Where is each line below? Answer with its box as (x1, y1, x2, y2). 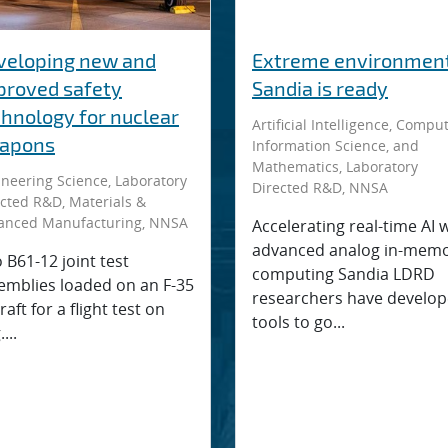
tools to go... (252, 311, 345, 333)
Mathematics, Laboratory (252, 157, 418, 176)
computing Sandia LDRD (252, 263, 435, 285)
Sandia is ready (252, 76, 388, 100)
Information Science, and (252, 136, 419, 155)
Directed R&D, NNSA (252, 178, 388, 197)
